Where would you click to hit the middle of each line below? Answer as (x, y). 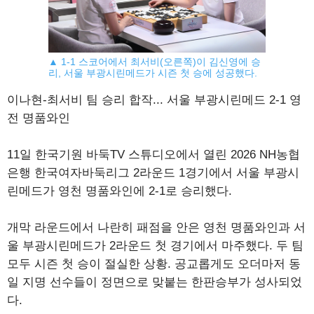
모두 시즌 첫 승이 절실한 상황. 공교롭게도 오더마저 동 (154, 264)
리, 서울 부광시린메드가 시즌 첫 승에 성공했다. (153, 73)
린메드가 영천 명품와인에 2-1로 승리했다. (120, 191)
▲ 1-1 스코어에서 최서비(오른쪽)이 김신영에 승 (155, 61)
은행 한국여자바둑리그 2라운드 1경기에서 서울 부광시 (153, 172)
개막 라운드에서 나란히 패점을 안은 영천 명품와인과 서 (156, 227)
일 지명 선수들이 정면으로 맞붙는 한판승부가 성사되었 (155, 282)
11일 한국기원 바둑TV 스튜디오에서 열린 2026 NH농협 (153, 154)
